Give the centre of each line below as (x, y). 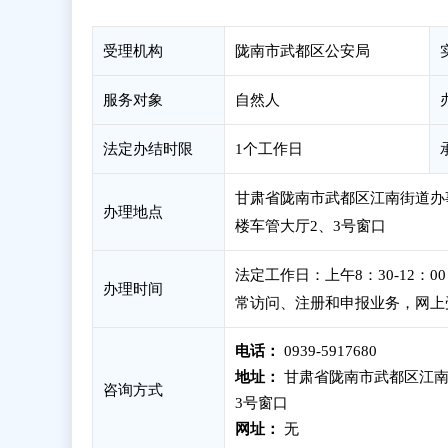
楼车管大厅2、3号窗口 (310, 226)
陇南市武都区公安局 (302, 51)
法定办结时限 (148, 149)
